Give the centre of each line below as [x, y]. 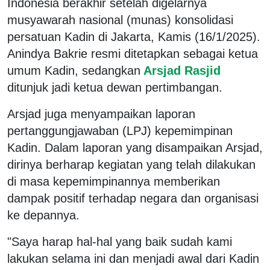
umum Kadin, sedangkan [74, 70]
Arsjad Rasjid [181, 70]
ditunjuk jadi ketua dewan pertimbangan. [115, 87]
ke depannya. [43, 215]
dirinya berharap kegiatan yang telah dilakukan [131, 164]
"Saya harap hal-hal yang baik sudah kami [120, 241]
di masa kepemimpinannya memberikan [114, 181]
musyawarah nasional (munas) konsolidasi [120, 20]
